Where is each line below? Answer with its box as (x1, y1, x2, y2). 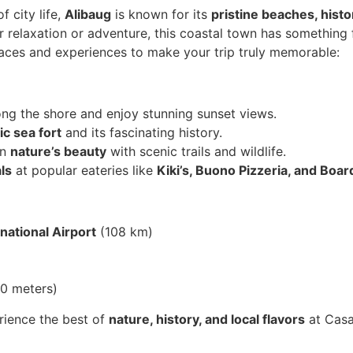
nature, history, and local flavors (109, 310, 306, 327)
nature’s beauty (10, 143, 107, 159)
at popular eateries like (12, 162, 158, 178)
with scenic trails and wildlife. (106, 143, 287, 159)
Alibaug (65, 6, 112, 22)
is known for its (111, 6, 212, 22)
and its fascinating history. (61, 124, 223, 140)
